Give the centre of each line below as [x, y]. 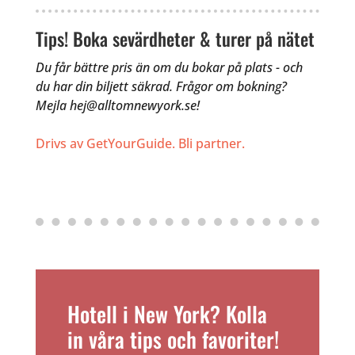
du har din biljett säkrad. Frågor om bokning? [161, 86]
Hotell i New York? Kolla [167, 313]
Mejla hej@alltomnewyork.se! [117, 105]
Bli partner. [211, 143]
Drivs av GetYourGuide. [105, 143]
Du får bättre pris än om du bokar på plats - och [169, 67]
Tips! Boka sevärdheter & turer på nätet [175, 38]
